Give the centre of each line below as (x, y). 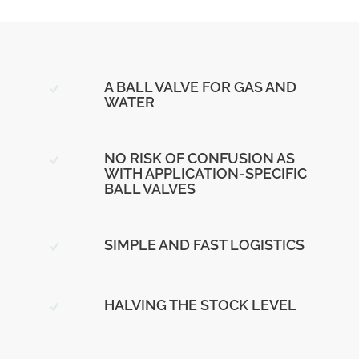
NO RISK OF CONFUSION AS (199, 159)
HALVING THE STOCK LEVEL (200, 305)
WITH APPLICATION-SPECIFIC (205, 174)
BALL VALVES (149, 189)
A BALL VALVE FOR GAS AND (200, 87)
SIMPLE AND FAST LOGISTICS (204, 245)
